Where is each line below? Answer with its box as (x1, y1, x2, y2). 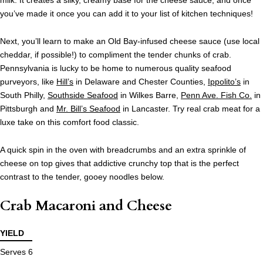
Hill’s (56, 77, 73, 87)
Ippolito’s (208, 77, 241, 87)
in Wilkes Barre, (118, 90, 181, 100)
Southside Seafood (48, 90, 118, 100)
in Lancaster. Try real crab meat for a (120, 104, 260, 114)
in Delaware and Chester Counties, (73, 77, 208, 87)
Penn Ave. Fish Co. (181, 90, 252, 100)
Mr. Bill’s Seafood (56, 104, 120, 114)
